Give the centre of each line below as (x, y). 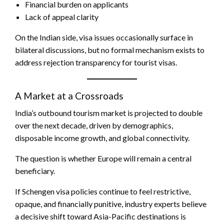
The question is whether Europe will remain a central (103, 158)
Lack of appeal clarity (62, 17)
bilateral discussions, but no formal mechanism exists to (110, 50)
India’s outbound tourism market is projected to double (109, 113)
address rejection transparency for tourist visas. (96, 62)
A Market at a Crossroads (69, 96)
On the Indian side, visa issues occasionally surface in (104, 37)
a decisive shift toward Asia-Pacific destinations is (100, 216)
